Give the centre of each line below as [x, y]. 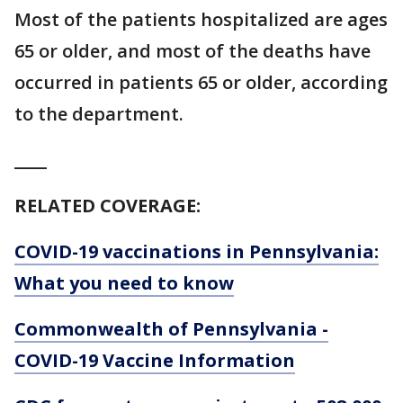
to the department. [99, 114]
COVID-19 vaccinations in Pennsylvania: [197, 251]
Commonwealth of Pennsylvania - [171, 329]
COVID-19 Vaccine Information [155, 360]
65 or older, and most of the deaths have [193, 51]
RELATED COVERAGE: [110, 206]
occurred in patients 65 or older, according [201, 82]
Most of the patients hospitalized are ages [201, 19]
